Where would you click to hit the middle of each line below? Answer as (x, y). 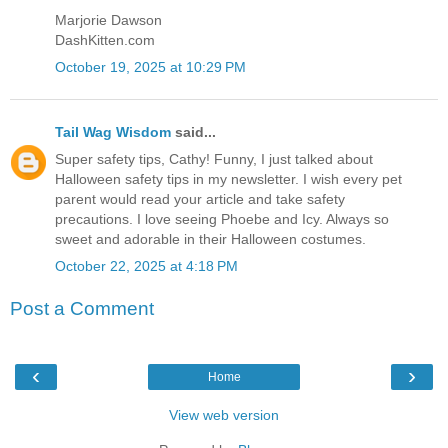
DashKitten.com (105, 40)
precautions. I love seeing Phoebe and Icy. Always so (222, 218)
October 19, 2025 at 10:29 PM (150, 67)
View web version (224, 414)
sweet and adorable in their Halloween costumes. (210, 238)
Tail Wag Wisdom (113, 131)
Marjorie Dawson (108, 20)
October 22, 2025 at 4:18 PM (146, 265)
